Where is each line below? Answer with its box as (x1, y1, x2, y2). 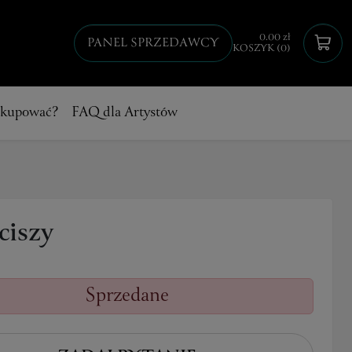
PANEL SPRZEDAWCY (87, 34, 219, 53)
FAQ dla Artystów (71, 102, 178, 124)
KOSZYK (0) (233, 41, 291, 57)
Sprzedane (84, 280, 169, 312)
